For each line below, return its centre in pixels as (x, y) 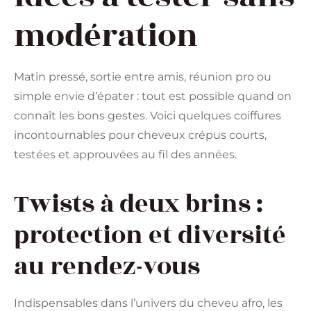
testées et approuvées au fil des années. (125, 155)
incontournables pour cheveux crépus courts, (140, 135)
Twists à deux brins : (138, 204)
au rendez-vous (107, 267)
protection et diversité (150, 236)
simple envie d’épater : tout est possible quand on (153, 96)
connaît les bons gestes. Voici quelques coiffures (148, 116)
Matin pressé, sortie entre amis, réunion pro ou (143, 77)
